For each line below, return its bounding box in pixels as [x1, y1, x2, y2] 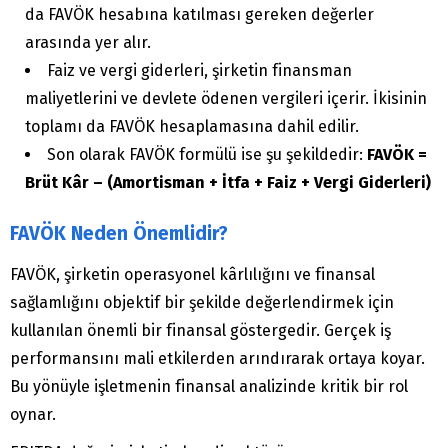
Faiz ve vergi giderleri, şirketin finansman [47, 61, 352, 81]
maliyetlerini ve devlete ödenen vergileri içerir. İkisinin [25, 89, 427, 109]
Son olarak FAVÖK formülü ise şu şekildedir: [47, 145, 367, 165]
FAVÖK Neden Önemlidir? [10, 222, 228, 246]
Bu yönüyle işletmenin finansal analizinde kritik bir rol [10, 377, 408, 397]
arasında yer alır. [25, 33, 151, 53]
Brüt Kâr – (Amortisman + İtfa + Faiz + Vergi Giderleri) [25, 173, 431, 193]
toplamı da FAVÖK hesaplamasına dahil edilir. [25, 117, 359, 137]
